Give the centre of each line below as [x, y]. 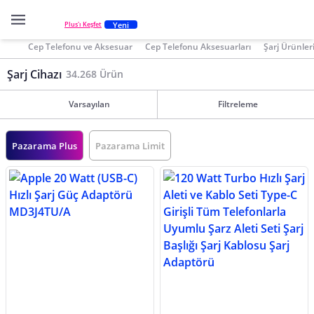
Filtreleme [238, 104]
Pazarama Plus [45, 146]
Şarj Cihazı [34, 74]
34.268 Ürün [95, 74]
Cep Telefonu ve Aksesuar [80, 46]
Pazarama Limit [130, 146]
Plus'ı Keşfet [83, 25]
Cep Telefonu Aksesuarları [198, 46]
